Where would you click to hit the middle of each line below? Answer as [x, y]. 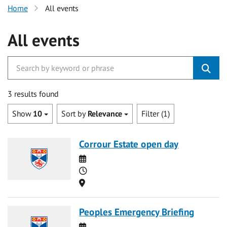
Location [99, 182]
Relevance [105, 114]
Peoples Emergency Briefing [137, 211]
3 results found [33, 94]
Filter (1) [156, 114]
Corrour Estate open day [129, 143]
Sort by [74, 114]
